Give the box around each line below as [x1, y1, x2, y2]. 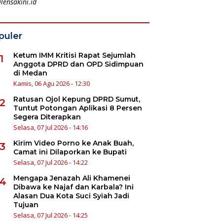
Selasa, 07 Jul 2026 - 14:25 [13, 210, 88, 220]
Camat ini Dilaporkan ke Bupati [13, 147, 127, 156]
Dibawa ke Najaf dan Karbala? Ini [13, 182, 134, 191]
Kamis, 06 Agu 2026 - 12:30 [13, 78, 90, 88]
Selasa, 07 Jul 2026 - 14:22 [13, 157, 88, 167]
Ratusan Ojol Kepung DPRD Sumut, [13, 94, 140, 104]
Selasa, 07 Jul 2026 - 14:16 [13, 122, 88, 132]
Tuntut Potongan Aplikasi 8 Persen [13, 103, 142, 112]
